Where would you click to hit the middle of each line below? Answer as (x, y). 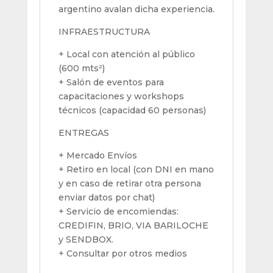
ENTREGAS (83, 133)
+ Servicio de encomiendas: (118, 211)
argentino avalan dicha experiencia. (136, 9)
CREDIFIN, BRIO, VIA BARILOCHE (133, 225)
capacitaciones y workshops (121, 96)
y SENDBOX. (86, 239)
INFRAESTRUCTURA (104, 31)
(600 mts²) (81, 68)
